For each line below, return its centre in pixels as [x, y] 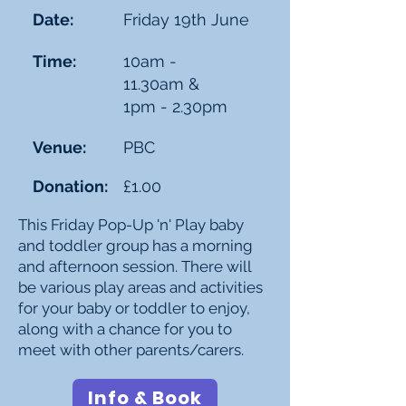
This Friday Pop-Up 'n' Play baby [131, 225]
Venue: [59, 147]
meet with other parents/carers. [131, 350]
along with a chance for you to [125, 329]
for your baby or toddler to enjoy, [134, 308]
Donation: [70, 186]
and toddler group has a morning [135, 246]
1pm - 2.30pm [175, 106]
